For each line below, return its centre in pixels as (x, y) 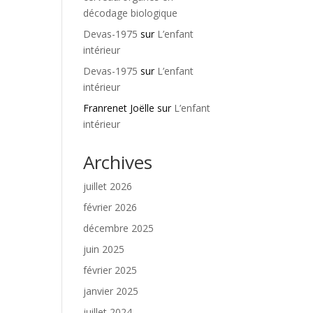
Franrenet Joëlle (119, 108)
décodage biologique (131, 13)
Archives (118, 162)
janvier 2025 (111, 291)
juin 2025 (104, 249)
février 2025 (110, 270)
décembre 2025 (119, 228)
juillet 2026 (108, 186)
